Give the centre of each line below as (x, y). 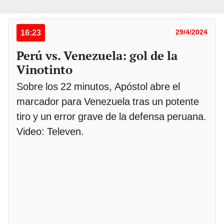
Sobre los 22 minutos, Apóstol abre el (98, 87)
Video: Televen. (51, 132)
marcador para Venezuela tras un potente (108, 102)
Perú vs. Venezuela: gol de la (97, 56)
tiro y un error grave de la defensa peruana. (111, 117)
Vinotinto (44, 70)
